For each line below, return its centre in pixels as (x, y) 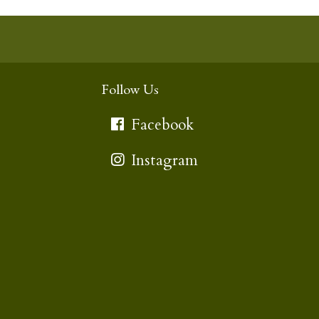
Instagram (163, 161)
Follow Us (130, 92)
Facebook (161, 125)
